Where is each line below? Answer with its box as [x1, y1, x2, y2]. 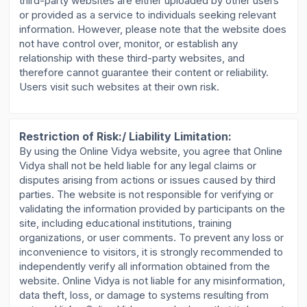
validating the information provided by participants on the [19, 202, 286, 216]
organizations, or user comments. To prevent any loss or [19, 231, 284, 245]
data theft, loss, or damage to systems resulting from [19, 288, 269, 302]
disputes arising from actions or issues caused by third [19, 173, 276, 187]
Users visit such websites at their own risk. [19, 80, 220, 94]
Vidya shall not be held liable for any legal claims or [19, 159, 257, 173]
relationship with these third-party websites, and [19, 51, 245, 65]
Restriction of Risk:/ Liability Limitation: [19, 130, 232, 144]
